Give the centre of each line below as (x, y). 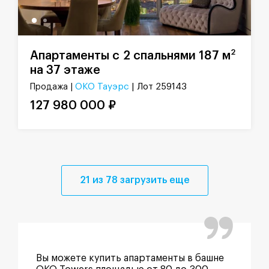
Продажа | (53, 87)
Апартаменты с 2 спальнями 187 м (130, 56)
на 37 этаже (65, 70)
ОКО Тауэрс (102, 86)
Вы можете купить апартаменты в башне (130, 258)
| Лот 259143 (159, 86)
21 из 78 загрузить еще (134, 180)
